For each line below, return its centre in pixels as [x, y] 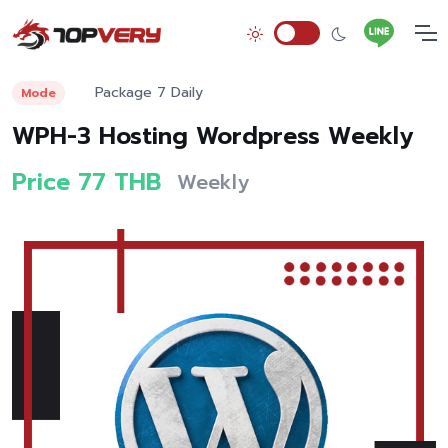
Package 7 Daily [149, 92]
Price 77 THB [86, 182]
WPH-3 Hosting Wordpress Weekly [212, 136]
